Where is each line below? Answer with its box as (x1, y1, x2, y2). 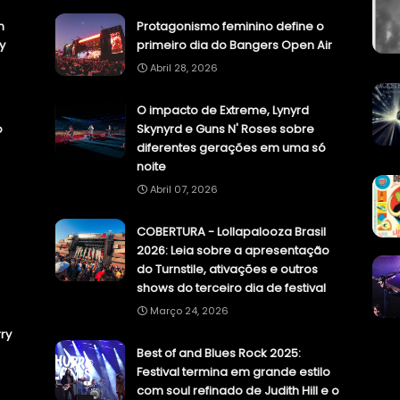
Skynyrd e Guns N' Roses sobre (137, 121, 314, 138)
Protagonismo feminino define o (137, 18, 324, 36)
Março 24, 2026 (150, 304, 229, 319)
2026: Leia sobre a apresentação (137, 242, 329, 260)
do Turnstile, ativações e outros (137, 261, 318, 279)
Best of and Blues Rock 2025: (137, 345, 301, 362)
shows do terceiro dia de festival (137, 279, 326, 297)
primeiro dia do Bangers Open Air (137, 37, 332, 54)
